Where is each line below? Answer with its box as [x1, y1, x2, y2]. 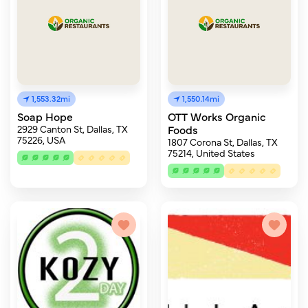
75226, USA [17, 133, 65, 146]
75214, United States [168, 146, 255, 159]
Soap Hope [17, 109, 73, 124]
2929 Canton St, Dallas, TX [17, 122, 128, 135]
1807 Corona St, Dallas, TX [168, 135, 278, 148]
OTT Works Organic [168, 109, 266, 124]
